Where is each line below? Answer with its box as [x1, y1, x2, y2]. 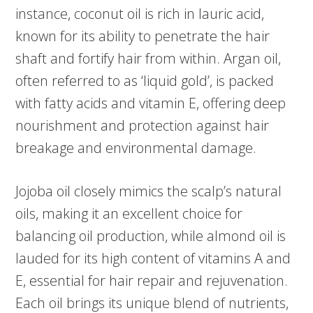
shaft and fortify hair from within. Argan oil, [15, 49, 282, 68]
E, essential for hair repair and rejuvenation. [15, 271, 289, 291]
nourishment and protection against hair [15, 116, 270, 136]
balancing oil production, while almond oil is [15, 226, 286, 246]
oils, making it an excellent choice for [15, 204, 243, 224]
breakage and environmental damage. [15, 138, 257, 158]
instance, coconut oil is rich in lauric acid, [15, 4, 265, 24]
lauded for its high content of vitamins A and [15, 249, 291, 268]
